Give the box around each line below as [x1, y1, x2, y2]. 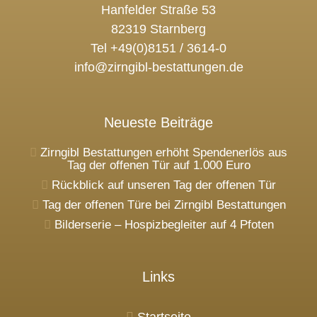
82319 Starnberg [111, 22, 206, 37]
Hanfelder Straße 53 [101, 3, 216, 18]
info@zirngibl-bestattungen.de [74, 60, 243, 75]
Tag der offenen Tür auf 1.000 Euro [67, 158, 250, 173]
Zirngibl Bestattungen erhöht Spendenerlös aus [40, 146, 287, 160]
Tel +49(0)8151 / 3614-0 [91, 41, 226, 56]
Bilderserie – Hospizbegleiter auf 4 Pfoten [54, 218, 274, 232]
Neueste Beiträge [104, 115, 213, 131]
